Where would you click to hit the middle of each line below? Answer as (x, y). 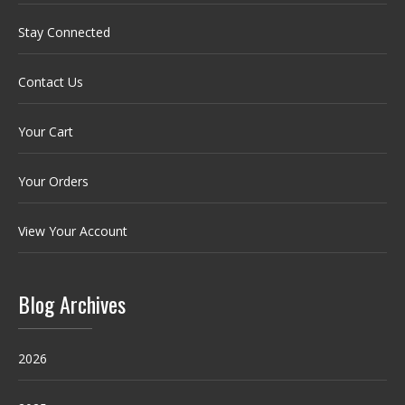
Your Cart (46, 131)
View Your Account (73, 231)
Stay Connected (64, 32)
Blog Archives (72, 303)
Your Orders (53, 181)
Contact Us (51, 81)
